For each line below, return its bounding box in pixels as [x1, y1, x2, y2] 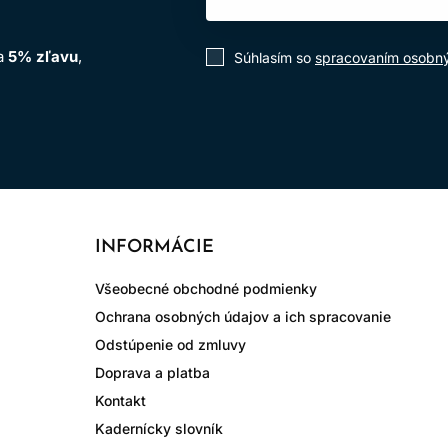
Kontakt [94, 392, 146, 409]
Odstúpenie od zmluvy [94, 336, 246, 353]
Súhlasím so [234, 48, 315, 66]
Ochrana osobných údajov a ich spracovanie [94, 308, 391, 325]
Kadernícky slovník [94, 420, 223, 437]
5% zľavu [8, 47, 78, 66]
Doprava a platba [94, 364, 210, 381]
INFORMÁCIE [94, 238, 214, 257]
